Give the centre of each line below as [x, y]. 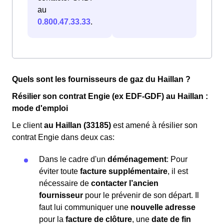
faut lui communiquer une [85, 207]
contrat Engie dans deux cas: [63, 137]
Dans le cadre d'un [73, 159]
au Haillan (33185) [77, 125]
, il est [178, 171]
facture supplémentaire [124, 171]
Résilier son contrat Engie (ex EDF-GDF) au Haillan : [110, 96]
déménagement [137, 159]
